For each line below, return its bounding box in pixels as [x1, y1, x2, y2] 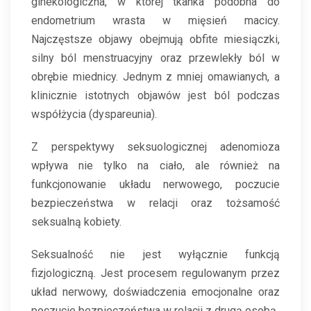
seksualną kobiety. [31, 215, 121, 229]
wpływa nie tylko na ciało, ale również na [31, 159, 280, 173]
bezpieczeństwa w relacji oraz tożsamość [31, 196, 280, 210]
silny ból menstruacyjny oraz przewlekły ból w [31, 51, 280, 65]
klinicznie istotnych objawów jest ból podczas [31, 89, 280, 103]
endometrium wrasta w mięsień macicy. [31, 14, 280, 28]
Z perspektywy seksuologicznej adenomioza [31, 140, 280, 154]
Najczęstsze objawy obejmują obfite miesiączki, [31, 33, 280, 47]
